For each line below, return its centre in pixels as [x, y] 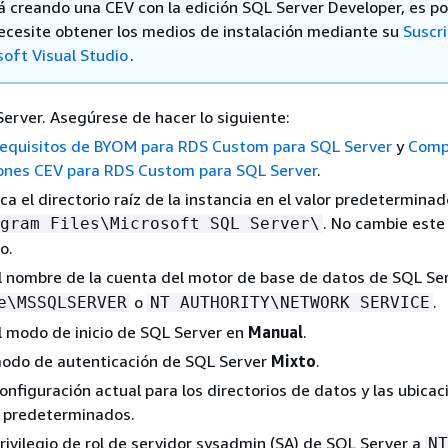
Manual [275, 331]
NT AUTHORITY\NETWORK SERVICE [290, 302]
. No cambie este [384, 222]
